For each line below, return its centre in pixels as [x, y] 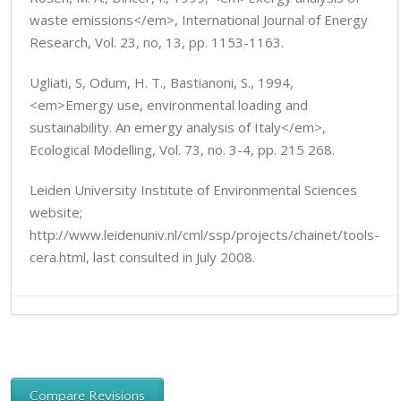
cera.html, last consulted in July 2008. [142, 257]
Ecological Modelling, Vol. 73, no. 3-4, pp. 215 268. [182, 149]
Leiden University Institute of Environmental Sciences [193, 190]
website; [56, 212]
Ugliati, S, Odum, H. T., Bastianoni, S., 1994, [162, 82]
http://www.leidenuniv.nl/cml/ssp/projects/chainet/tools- [205, 235]
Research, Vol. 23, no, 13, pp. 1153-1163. [157, 42]
